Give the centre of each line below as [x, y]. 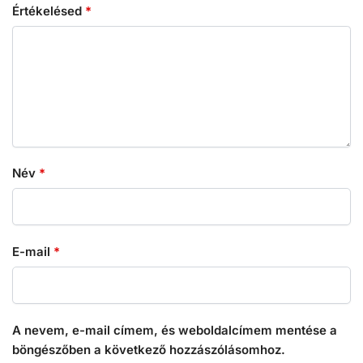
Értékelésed [49, 11]
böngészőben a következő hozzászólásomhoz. [149, 349]
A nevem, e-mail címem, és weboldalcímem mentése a [175, 330]
